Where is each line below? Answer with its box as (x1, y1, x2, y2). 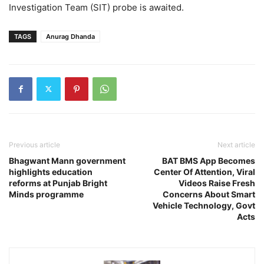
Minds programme (9, 189, 84, 199)
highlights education (9, 166, 93, 177)
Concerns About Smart (163, 189, 255, 199)
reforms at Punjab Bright (9, 177, 107, 188)
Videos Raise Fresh (179, 177, 255, 188)
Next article (217, 140, 255, 149)
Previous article (9, 140, 60, 149)
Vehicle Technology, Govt (153, 200, 255, 210)
